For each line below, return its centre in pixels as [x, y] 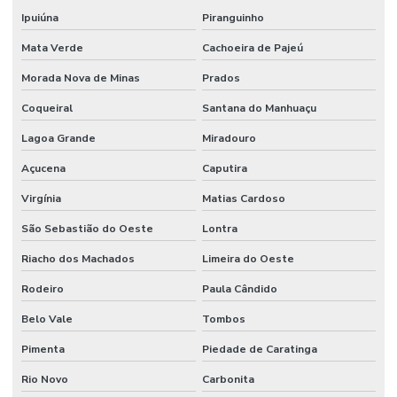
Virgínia [41, 199]
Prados [221, 78]
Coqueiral [47, 109]
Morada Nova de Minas [81, 78]
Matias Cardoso [243, 199]
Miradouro [229, 139]
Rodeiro [43, 289]
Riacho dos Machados [78, 259]
